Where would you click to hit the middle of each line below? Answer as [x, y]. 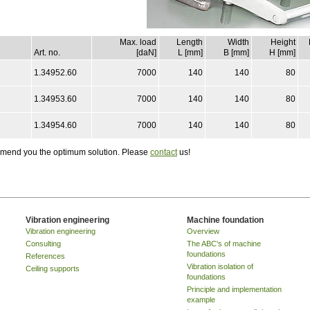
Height [283, 42]
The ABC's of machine [224, 243]
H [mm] [282, 52]
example [201, 299]
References [45, 256]
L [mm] [190, 52]
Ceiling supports [52, 268]
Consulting [43, 243]
